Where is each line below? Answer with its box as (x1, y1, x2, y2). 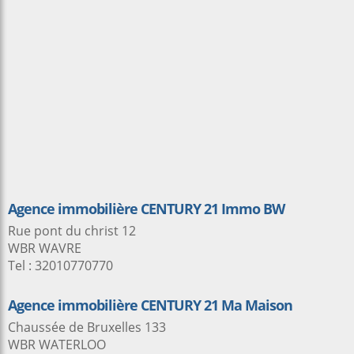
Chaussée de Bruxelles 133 (8, 318, 166, 336)
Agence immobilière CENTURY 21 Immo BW (8, 199, 284, 218)
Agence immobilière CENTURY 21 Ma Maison (8, 296, 292, 314)
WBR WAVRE (8, 239, 81, 257)
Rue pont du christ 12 (8, 222, 136, 239)
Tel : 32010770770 (8, 257, 113, 274)
